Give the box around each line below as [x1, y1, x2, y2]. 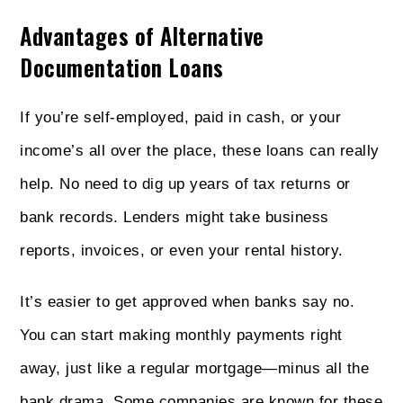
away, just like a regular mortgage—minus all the [20, 359, 370, 377]
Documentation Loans [20, 49, 224, 84]
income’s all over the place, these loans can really [20, 141, 380, 159]
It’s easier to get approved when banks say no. [20, 292, 355, 310]
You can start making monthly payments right [20, 326, 343, 344]
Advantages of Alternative [20, 18, 264, 52]
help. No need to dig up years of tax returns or [20, 175, 351, 193]
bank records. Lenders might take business [20, 208, 329, 226]
